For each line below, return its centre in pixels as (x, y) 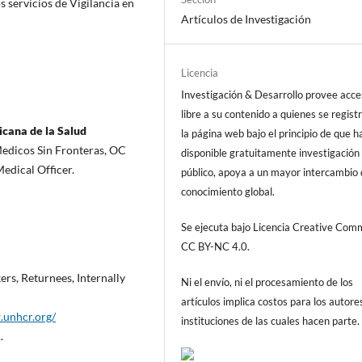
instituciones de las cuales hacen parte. (271, 321)
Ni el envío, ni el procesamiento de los (267, 282)
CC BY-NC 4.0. (216, 247)
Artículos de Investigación (246, 19)
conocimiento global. (231, 192)
